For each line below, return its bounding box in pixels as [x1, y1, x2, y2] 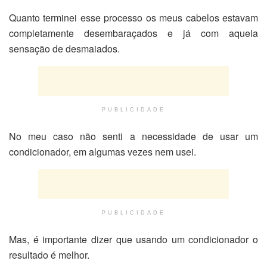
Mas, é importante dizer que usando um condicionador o [9, 232, 258, 247]
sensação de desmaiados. [9, 42, 120, 56]
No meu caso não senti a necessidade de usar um [9, 129, 258, 144]
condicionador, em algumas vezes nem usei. [9, 145, 196, 159]
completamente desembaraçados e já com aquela [9, 26, 258, 41]
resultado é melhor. [9, 248, 89, 262]
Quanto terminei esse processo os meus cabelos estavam [9, 11, 258, 25]
